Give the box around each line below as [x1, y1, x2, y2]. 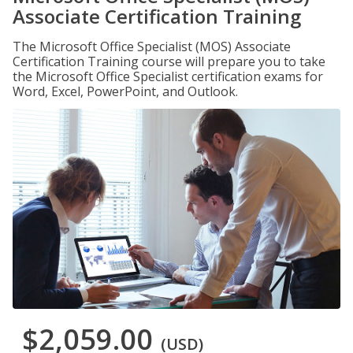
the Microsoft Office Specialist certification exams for [13, 68, 323, 85]
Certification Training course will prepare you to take [13, 53, 325, 70]
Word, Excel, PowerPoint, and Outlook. [13, 83, 238, 100]
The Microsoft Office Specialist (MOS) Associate [13, 38, 291, 55]
